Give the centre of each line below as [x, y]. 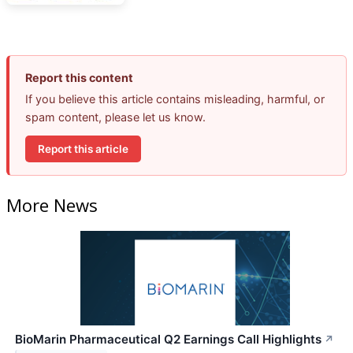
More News [52, 204]
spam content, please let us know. [115, 117]
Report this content [79, 78]
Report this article [83, 149]
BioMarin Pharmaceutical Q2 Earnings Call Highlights [168, 339]
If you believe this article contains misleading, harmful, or [175, 99]
